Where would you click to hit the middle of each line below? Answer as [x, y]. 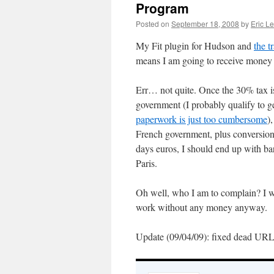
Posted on [153, 24]
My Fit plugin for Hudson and [195, 46]
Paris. [146, 163]
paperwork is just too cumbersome [202, 119]
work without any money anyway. [202, 207]
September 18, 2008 [205, 24]
